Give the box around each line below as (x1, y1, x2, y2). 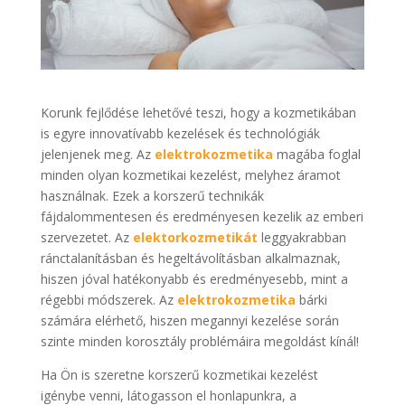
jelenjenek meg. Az (40, 146, 155, 164)
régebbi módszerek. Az (40, 291, 177, 309)
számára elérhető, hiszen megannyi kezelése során (40, 312, 339, 330)
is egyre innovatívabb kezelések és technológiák (40, 125, 320, 143)
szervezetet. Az (40, 229, 133, 247)
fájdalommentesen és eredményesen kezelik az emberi (40, 208, 363, 226)
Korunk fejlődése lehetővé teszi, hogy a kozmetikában (40, 104, 356, 122)
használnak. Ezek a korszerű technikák (40, 187, 264, 205)
